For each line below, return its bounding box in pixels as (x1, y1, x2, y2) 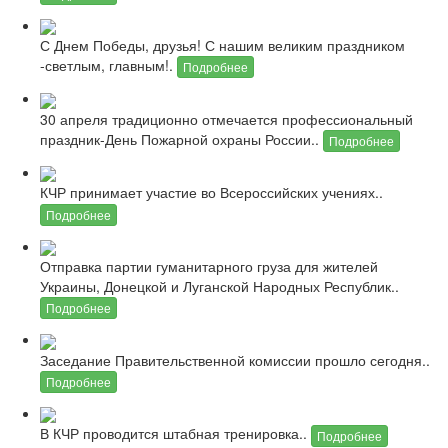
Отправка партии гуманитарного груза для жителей (40, 255, 378, 276)
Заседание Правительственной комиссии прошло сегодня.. (40, 349, 430, 370)
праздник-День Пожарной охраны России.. (40, 128, 323, 149)
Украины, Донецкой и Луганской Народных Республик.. (40, 275, 399, 296)
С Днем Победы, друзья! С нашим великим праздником (40, 34, 405, 55)
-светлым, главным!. (40, 54, 177, 75)
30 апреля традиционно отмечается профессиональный (40, 108, 413, 129)
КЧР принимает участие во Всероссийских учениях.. (40, 182, 383, 203)
